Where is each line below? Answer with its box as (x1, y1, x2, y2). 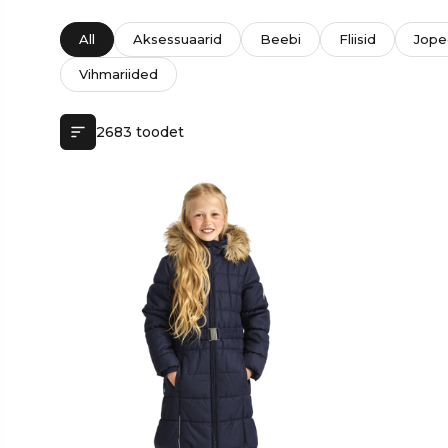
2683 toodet (96, 122, 185, 141)
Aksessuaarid (133, 31, 223, 47)
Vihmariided (79, 66, 159, 82)
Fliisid (339, 31, 377, 47)
